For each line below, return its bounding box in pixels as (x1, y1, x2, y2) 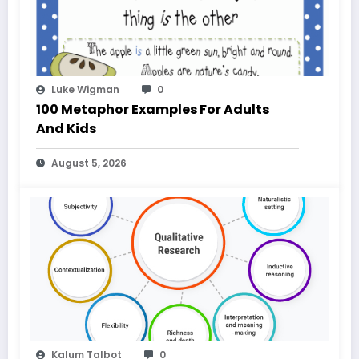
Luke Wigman (51, 83, 119, 97)
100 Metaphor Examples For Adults (36, 100, 269, 119)
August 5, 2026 (51, 156, 127, 171)
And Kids (36, 119, 96, 139)
